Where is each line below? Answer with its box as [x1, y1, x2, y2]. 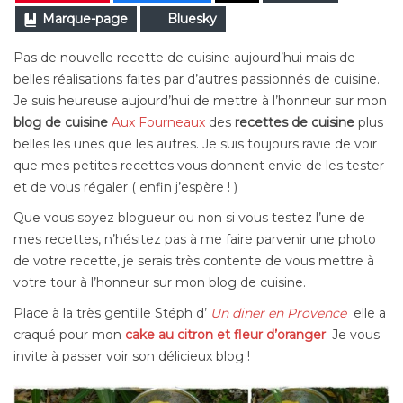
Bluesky [167, 11, 217, 28]
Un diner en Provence [210, 305, 346, 322]
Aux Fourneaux [112, 114, 205, 131]
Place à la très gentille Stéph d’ [13, 305, 210, 322]
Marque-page [42, 11, 128, 28]
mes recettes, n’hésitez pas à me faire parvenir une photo [13, 231, 376, 248]
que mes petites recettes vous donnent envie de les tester [13, 157, 384, 175]
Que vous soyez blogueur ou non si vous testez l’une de [13, 210, 365, 227]
